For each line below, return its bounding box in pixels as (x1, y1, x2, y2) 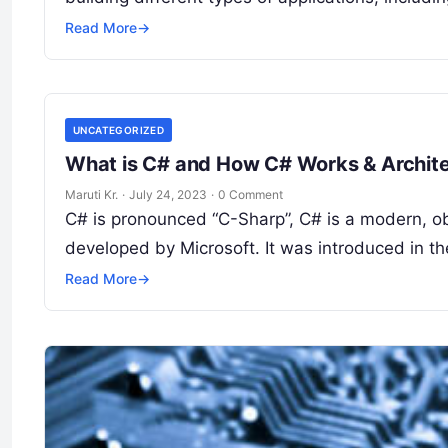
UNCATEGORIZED (73, 124, 165, 137)
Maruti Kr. (65, 187, 118, 203)
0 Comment (218, 187, 283, 203)
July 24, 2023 (129, 187, 207, 203)
